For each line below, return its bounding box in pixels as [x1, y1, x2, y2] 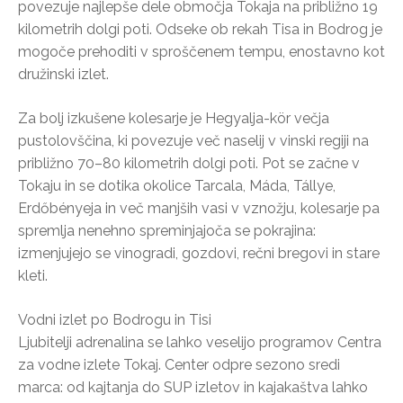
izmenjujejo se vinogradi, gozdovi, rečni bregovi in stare [18, 244, 380, 262]
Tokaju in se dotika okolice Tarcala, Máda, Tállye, [18, 176, 336, 194]
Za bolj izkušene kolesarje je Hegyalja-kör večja [18, 109, 329, 127]
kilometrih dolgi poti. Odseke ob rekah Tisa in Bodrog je [18, 20, 382, 38]
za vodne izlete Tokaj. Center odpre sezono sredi [18, 355, 340, 373]
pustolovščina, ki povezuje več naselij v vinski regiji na [18, 131, 369, 149]
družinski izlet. [18, 65, 109, 83]
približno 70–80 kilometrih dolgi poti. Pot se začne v [18, 154, 360, 172]
